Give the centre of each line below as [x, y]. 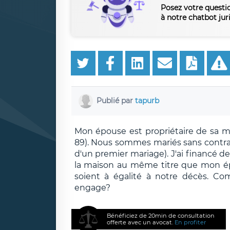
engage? [92, 187]
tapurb [147, 100]
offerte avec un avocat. [141, 222]
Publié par [116, 100]
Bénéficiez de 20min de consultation [161, 215]
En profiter [190, 222]
